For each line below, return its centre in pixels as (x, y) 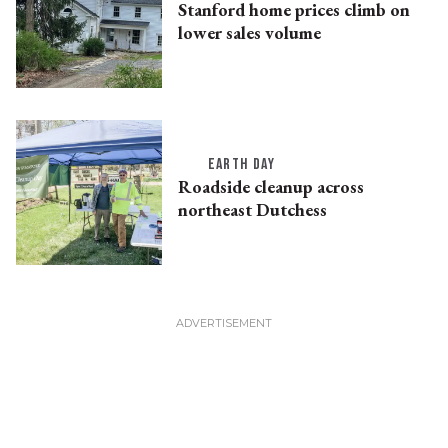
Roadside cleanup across (270, 187)
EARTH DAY (241, 165)
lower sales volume (249, 32)
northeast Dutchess (252, 210)
